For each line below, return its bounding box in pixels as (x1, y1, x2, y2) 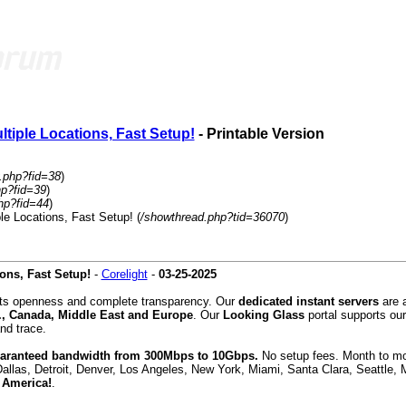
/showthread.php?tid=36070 (140, 210, 285, 224)
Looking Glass (222, 308, 304, 322)
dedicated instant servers (237, 295, 379, 308)
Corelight (101, 267, 148, 281)
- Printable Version (194, 126, 324, 141)
